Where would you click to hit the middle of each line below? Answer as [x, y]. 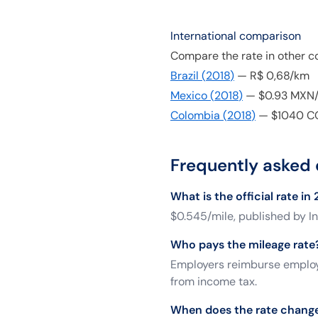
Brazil [185, 76]
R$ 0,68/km [280, 76]
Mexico [189, 95]
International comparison [236, 36]
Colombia [195, 115]
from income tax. [214, 281]
